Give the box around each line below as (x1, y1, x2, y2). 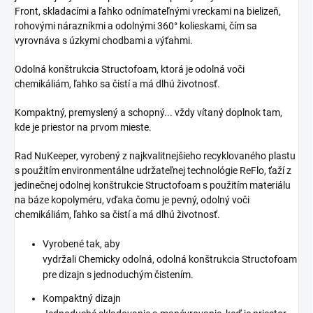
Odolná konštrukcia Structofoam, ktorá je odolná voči (15, 63, 245, 75)
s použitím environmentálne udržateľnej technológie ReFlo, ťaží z (15, 164, 291, 176)
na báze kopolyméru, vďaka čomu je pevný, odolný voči (15, 194, 249, 205)
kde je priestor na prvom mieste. (15, 121, 152, 133)
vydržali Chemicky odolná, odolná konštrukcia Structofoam (43, 253, 297, 265)
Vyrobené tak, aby (43, 238, 120, 249)
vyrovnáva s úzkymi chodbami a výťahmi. (15, 34, 193, 46)
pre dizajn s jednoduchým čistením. (43, 268, 194, 280)
